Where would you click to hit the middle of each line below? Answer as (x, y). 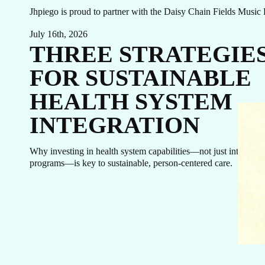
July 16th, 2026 (59, 34)
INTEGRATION (115, 125)
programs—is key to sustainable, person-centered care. (131, 163)
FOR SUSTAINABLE (140, 78)
